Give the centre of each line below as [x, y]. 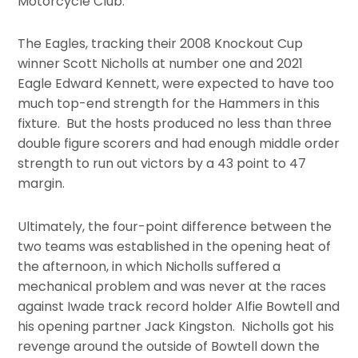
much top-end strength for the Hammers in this [169, 104]
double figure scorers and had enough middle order [179, 144]
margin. [42, 184]
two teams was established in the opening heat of [175, 247]
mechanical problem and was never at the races [172, 287]
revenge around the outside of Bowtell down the [169, 347]
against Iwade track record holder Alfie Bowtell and [179, 307]
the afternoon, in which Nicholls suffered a [149, 267]
